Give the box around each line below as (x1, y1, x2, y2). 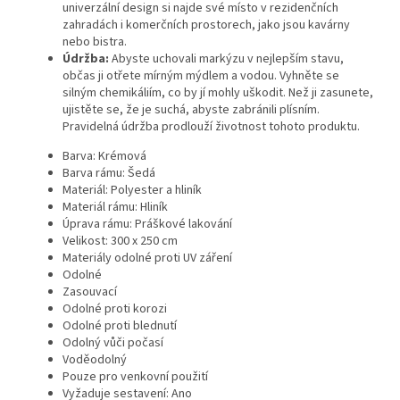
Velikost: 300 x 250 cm (62, 232, 178, 251)
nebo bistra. (62, 33, 127, 52)
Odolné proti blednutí (62, 317, 177, 336)
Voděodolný (62, 351, 127, 370)
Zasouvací (62, 283, 117, 302)
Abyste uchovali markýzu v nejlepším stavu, (109, 50, 344, 69)
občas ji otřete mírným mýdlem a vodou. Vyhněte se (62, 67, 339, 86)
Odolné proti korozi (62, 300, 167, 319)
